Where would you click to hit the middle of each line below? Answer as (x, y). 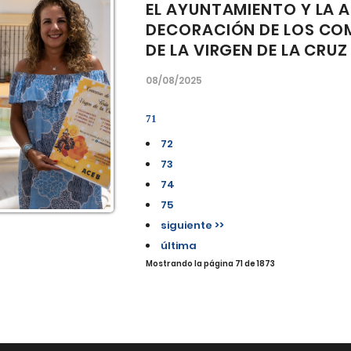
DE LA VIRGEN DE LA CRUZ (247, 50)
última (179, 246)
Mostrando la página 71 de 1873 (211, 264)
